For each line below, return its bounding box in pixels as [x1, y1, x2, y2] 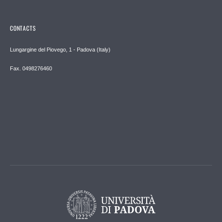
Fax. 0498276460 [10, 65, 52, 71]
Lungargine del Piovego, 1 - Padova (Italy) [10, 46, 111, 53]
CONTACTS [10, 23, 36, 32]
